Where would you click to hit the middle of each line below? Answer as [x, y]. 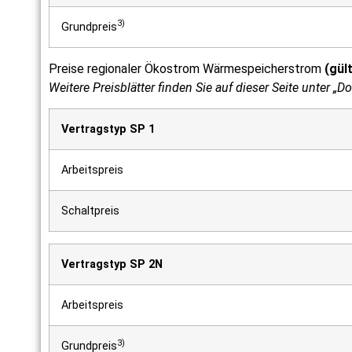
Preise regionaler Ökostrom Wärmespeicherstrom [187, 68]
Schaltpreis [90, 211]
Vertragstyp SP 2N [112, 264]
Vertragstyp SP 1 [108, 129]
